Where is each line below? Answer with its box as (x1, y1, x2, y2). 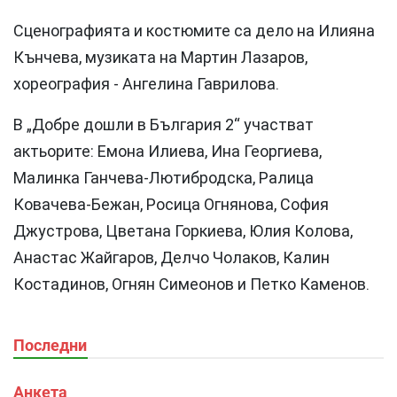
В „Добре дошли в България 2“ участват (13, 114, 314, 135)
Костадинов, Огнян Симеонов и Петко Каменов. (13, 274, 370, 294)
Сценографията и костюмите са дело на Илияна (13, 20, 375, 41)
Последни (13, 336, 87, 354)
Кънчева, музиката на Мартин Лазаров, (13, 47, 307, 67)
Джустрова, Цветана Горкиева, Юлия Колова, (13, 221, 353, 241)
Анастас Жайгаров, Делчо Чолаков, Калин (13, 247, 330, 268)
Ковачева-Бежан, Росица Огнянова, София (13, 194, 329, 214)
